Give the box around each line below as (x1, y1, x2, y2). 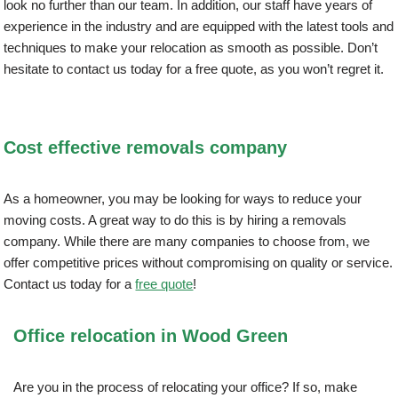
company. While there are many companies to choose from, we (4, 234, 370, 250)
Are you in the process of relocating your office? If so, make (13, 379, 357, 395)
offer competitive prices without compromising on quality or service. (4, 255, 394, 271)
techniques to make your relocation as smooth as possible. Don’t (4, 40, 378, 56)
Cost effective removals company (4, 138, 288, 158)
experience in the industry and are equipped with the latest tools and (4, 19, 394, 35)
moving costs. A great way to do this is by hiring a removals (4, 212, 347, 228)
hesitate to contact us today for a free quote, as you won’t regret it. (4, 61, 385, 77)
